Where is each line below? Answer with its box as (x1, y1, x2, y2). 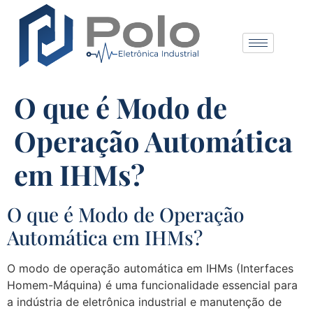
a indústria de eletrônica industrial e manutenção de (7, 294, 282, 309)
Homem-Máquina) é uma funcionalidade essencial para (7, 277, 298, 292)
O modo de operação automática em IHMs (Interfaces (7, 261, 293, 275)
